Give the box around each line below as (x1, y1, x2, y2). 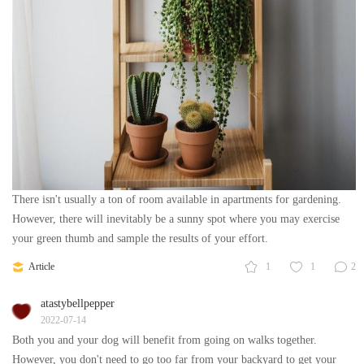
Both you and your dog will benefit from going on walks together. (12, 334, 317, 347)
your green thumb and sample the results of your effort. (12, 232, 268, 245)
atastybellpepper (41, 297, 115, 310)
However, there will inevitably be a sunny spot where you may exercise (12, 213, 340, 226)
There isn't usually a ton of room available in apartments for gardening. (12, 193, 341, 206)
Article (28, 261, 54, 273)
